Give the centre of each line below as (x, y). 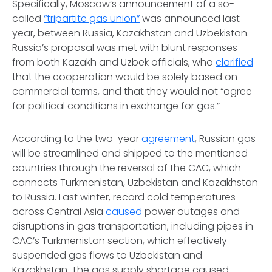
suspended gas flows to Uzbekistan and (107, 255)
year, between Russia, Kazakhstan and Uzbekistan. (131, 33)
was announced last (190, 19)
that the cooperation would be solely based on (125, 77)
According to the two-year (77, 139)
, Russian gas (225, 139)
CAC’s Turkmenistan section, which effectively (120, 241)
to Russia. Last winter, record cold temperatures (124, 197)
